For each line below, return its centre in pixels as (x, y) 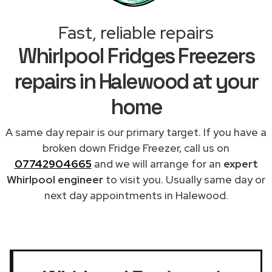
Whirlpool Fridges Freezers (136, 56)
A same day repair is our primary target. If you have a (136, 132)
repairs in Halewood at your (136, 81)
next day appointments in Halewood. (136, 195)
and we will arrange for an (157, 163)
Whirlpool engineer (55, 179)
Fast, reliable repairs (136, 32)
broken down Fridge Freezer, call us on (136, 148)
